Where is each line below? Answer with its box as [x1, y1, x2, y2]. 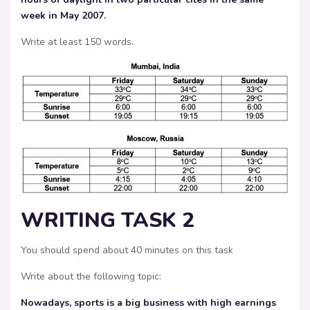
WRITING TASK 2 [21, 206, 194, 235]
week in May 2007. [21, 9, 106, 23]
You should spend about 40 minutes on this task [21, 243, 233, 257]
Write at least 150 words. [21, 35, 134, 49]
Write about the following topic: [21, 269, 161, 283]
